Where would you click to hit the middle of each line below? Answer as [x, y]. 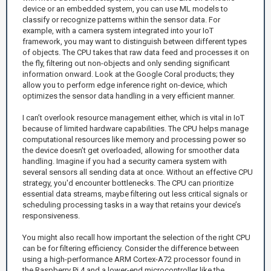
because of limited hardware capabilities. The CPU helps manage [135, 128]
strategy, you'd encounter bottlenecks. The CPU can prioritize [128, 183]
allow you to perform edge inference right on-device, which [125, 85]
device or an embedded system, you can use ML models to [125, 8]
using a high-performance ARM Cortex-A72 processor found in [132, 259]
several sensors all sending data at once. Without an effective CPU [138, 172]
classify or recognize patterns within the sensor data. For [121, 19]
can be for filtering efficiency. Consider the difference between [131, 248]
